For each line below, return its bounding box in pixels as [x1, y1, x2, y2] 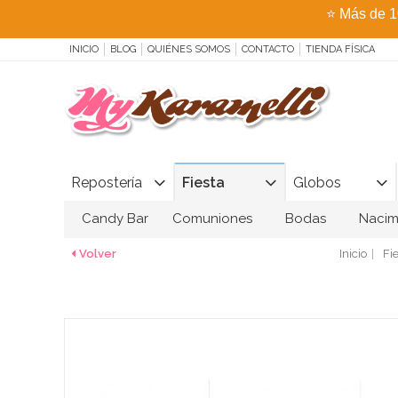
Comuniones [172, 210, 252, 227]
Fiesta [182, 173, 225, 191]
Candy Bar [82, 210, 148, 227]
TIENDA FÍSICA [306, 43, 375, 55]
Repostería [71, 173, 142, 191]
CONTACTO [242, 43, 294, 55]
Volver [79, 246, 116, 260]
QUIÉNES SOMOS [147, 43, 230, 55]
